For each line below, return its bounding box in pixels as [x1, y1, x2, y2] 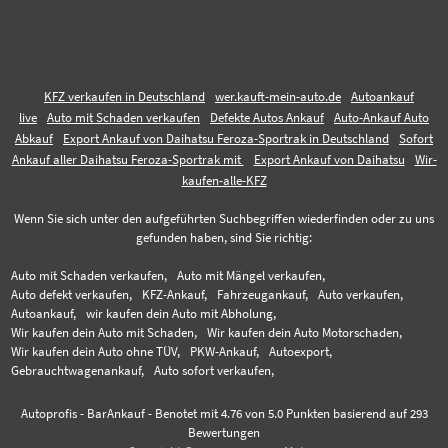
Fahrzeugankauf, [217, 286, 309, 302]
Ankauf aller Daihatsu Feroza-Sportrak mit [11, 151, 244, 167]
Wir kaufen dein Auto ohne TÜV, [11, 343, 181, 359]
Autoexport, [269, 343, 333, 359]
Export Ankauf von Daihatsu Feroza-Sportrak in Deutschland [63, 130, 389, 146]
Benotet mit [154, 405, 221, 421]
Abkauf [15, 130, 53, 146]
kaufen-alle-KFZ [181, 172, 267, 188]
